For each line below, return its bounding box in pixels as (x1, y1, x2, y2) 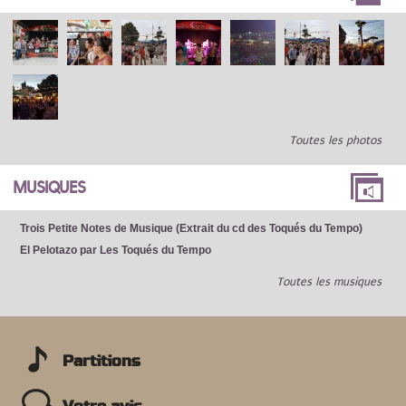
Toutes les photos (289, 134, 382, 148)
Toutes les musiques (276, 275, 382, 289)
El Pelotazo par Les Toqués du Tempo (20, 244, 211, 257)
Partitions (63, 353, 140, 372)
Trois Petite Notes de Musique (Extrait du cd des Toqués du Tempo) (20, 222, 362, 236)
